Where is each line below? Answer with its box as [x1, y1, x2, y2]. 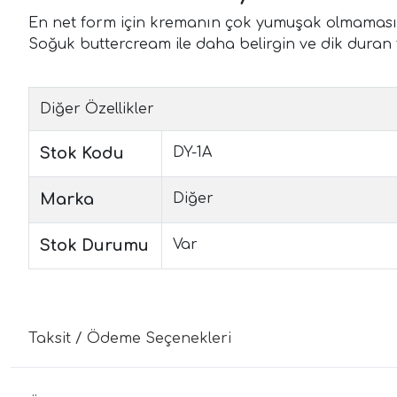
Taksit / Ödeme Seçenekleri [28, 330, 231, 346]
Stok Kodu [40, 144, 124, 162]
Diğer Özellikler [40, 100, 154, 117]
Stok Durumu [40, 236, 149, 254]
